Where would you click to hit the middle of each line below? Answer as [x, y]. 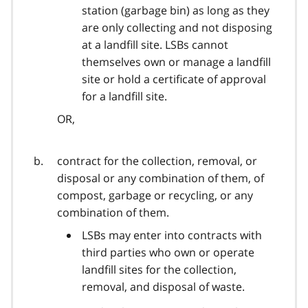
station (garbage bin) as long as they [176, 10]
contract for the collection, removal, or [157, 161]
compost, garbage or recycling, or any [155, 195]
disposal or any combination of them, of [161, 178]
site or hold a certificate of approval [174, 79]
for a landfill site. [124, 96]
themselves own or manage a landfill [176, 62]
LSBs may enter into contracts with [172, 235]
